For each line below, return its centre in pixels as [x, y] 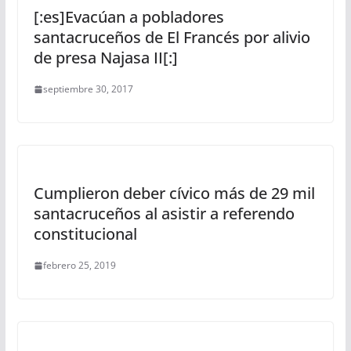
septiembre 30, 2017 [88, 89]
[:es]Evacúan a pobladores [128, 17]
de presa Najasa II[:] [105, 58]
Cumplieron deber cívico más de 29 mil [174, 194]
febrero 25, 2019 [79, 266]
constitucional [85, 234]
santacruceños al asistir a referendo [164, 214]
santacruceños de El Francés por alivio [172, 38]
